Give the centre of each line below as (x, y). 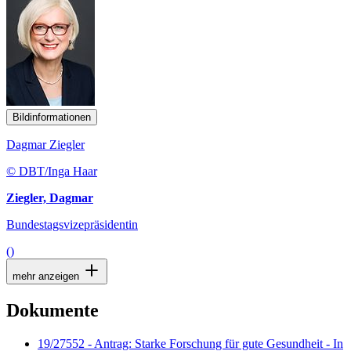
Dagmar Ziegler (45, 144)
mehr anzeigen (47, 276)
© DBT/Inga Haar (52, 171)
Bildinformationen (52, 117)
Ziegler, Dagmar (50, 197)
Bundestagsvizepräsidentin (72, 224)
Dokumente (52, 310)
